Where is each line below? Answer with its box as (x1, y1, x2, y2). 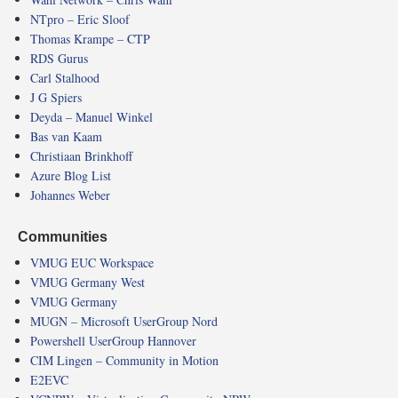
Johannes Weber (30, 187, 110, 204)
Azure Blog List (30, 167, 111, 185)
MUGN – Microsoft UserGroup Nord (30, 312, 218, 330)
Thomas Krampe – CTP (30, 30, 150, 48)
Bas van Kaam (30, 128, 102, 146)
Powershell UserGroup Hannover (30, 331, 196, 349)
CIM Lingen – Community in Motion (30, 351, 219, 369)
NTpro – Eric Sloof (30, 11, 130, 28)
